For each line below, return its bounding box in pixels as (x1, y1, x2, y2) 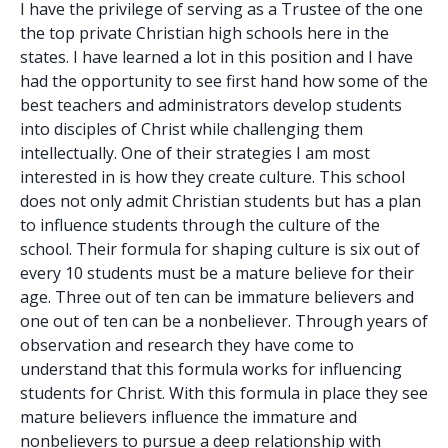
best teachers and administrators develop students (20, 94, 402, 117)
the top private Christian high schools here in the (20, 22, 389, 45)
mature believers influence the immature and (20, 406, 357, 429)
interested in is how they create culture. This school (20, 166, 405, 189)
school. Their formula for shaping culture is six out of (20, 238, 420, 261)
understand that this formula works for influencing (20, 358, 402, 381)
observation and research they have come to (20, 334, 354, 357)
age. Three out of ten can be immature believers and (20, 286, 414, 309)
